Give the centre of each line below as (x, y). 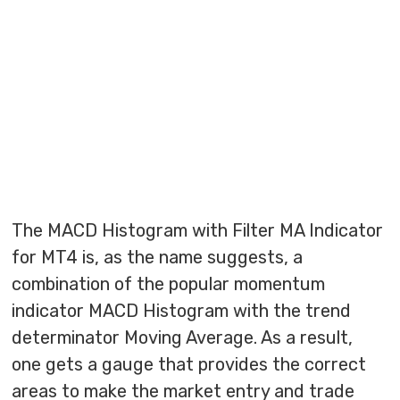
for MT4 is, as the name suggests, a (158, 258)
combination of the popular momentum (169, 284)
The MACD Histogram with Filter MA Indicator (198, 231)
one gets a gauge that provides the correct (189, 365)
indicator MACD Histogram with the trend (182, 311)
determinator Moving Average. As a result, (183, 338)
